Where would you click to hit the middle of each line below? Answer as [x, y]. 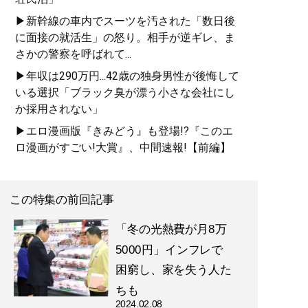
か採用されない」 [59, 109]
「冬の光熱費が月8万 [171, 229]
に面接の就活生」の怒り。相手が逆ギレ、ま [125, 38]
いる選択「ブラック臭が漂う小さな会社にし [125, 93]
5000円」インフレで [169, 250]
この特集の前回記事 [62, 200]
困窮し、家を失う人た [173, 270]
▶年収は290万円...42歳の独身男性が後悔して [127, 76]
